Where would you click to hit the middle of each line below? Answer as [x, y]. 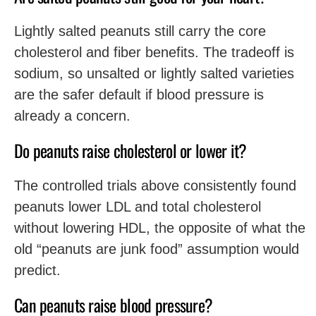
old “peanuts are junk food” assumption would [157, 249]
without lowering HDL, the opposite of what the [160, 228]
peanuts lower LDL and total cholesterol [138, 207]
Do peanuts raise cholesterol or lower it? [130, 150]
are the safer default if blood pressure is [139, 95]
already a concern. [72, 116]
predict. [37, 270]
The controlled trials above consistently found [155, 186]
